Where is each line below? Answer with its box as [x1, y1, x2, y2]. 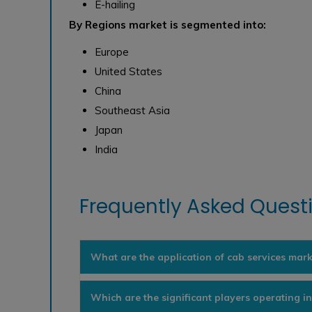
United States [95, 64, 163, 78]
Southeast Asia [95, 103, 171, 117]
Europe [95, 45, 130, 58]
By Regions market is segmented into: [69, 17, 266, 31]
